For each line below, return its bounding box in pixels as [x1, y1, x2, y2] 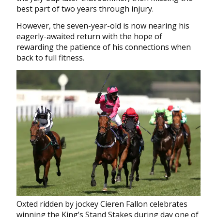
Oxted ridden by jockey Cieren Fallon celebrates [16, 199, 187, 210]
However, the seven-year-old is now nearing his [16, 20, 189, 31]
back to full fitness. [16, 52, 84, 63]
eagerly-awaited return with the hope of [16, 31, 162, 42]
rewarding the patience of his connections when [16, 42, 191, 53]
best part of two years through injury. [16, 3, 154, 14]
